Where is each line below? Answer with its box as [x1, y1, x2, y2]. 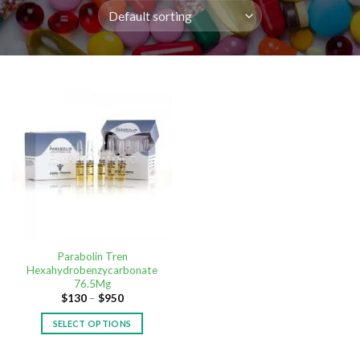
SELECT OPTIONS [52, 318, 132, 329]
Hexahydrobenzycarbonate [27, 264, 157, 276]
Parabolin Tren [56, 250, 128, 263]
